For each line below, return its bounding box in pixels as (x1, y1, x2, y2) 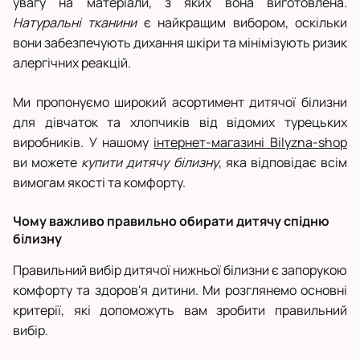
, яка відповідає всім (218, 153, 348, 172)
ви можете (13, 153, 82, 172)
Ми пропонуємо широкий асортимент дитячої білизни (13, 93, 347, 112)
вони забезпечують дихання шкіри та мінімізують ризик (13, 34, 347, 52)
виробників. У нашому (13, 133, 154, 152)
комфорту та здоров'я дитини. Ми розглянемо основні (13, 281, 347, 300)
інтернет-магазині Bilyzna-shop (153, 133, 347, 152)
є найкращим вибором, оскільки (137, 14, 348, 32)
